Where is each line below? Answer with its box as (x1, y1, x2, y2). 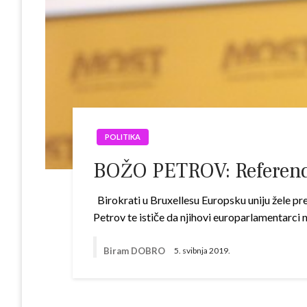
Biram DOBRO (103, 245, 168, 256)
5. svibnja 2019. (174, 245, 231, 256)
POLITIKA (105, 132, 141, 141)
